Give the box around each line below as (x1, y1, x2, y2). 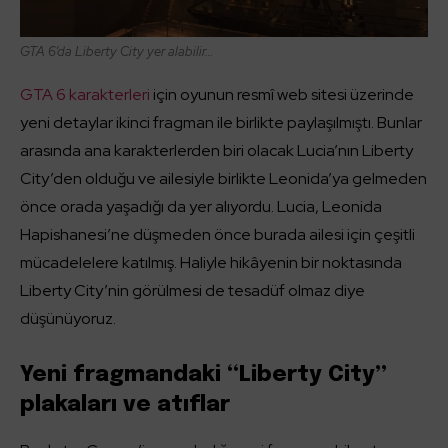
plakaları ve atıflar (20, 394, 230, 416)
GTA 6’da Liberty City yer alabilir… (20, 43, 213, 60)
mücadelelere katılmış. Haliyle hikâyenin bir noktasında (20, 252, 402, 273)
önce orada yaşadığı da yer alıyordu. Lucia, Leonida (20, 196, 382, 217)
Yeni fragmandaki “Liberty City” (20, 364, 387, 386)
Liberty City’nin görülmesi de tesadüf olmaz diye (20, 280, 365, 301)
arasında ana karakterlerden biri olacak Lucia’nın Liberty (20, 140, 413, 161)
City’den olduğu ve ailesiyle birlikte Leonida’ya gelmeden (20, 168, 427, 189)
